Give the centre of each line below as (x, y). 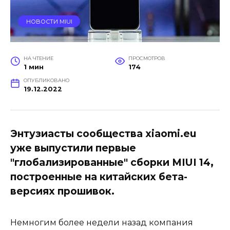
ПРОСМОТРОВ (147, 58)
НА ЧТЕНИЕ (38, 58)
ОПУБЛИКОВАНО (46, 80)
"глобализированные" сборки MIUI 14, (112, 162)
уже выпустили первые (73, 148)
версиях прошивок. (62, 191)
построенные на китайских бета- (99, 176)
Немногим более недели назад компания (102, 223)
